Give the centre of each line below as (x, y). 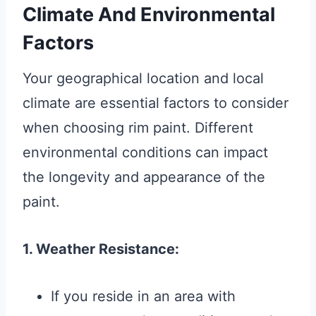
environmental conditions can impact (145, 153)
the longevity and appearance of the (144, 177)
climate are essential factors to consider (156, 103)
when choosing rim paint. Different (138, 128)
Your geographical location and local (143, 79)
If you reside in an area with (143, 297)
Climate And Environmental (149, 14)
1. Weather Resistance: (101, 249)
